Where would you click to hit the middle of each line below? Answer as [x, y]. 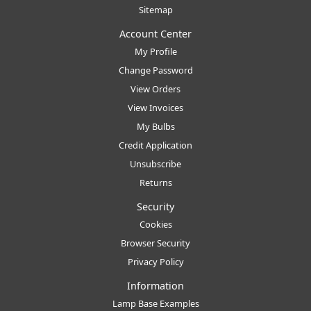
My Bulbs [155, 126]
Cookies [155, 224]
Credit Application [155, 145]
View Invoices [155, 107]
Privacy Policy [155, 261]
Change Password [155, 70]
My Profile [155, 51]
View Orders [155, 89]
